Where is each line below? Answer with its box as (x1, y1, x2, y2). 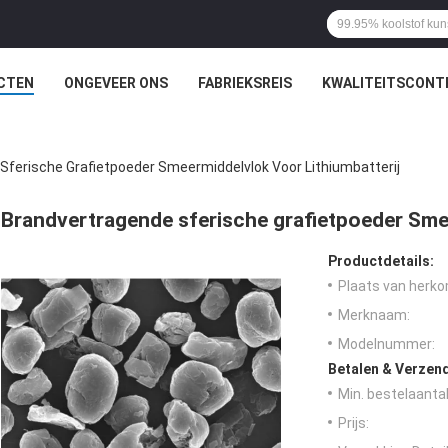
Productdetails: (328, 253, 434, 270)
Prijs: (338, 415, 369, 432)
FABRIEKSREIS (197, 75, 292, 91)
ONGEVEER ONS (63, 75, 168, 91)
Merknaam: (338, 307, 410, 324)
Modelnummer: (338, 336, 435, 353)
